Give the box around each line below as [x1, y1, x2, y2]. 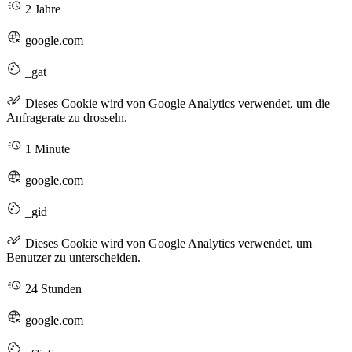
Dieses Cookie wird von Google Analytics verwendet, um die [22, 96, 330, 110]
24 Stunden [22, 281, 82, 295]
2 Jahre [22, 2, 60, 16]
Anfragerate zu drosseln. [6, 110, 127, 124]
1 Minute [22, 141, 70, 156]
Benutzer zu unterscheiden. [6, 250, 141, 264]
